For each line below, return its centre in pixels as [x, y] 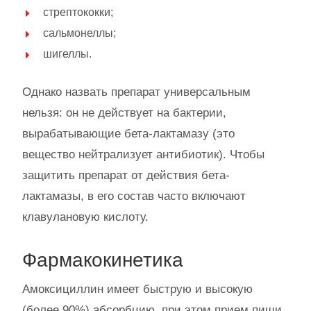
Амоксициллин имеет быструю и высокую [137, 289]
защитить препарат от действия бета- [126, 175]
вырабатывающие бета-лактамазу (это [128, 133]
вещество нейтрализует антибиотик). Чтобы [143, 154]
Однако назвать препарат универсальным [136, 92]
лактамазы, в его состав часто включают [134, 196]
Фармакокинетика [103, 260]
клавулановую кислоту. [85, 217]
